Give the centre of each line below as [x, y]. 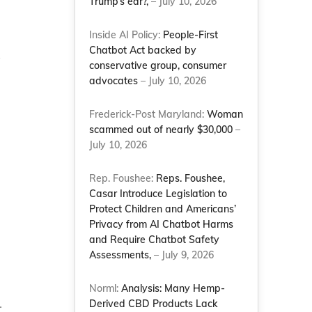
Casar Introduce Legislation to [158, 194]
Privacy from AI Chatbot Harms [162, 224]
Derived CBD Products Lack [154, 304]
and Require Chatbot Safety [155, 240]
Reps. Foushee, [191, 178]
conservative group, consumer [158, 65]
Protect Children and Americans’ [163, 209]
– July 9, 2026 [183, 255]
